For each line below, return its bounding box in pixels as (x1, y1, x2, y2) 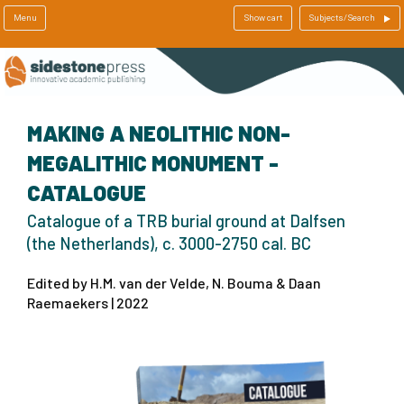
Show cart (243, 11, 282, 24)
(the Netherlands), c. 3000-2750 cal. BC (27, 233, 311, 253)
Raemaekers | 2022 (27, 293, 149, 311)
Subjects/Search (308, 11, 376, 24)
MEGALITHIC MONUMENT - (27, 149, 279, 176)
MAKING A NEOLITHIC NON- (27, 119, 290, 146)
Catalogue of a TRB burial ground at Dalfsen (27, 210, 345, 231)
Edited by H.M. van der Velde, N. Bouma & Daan (27, 273, 321, 291)
